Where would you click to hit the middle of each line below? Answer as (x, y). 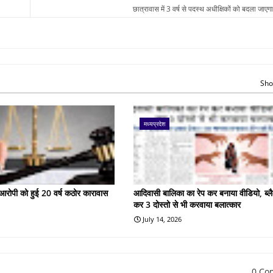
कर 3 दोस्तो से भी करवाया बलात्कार (187, 204)
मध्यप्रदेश (155, 123)
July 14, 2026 (162, 219)
